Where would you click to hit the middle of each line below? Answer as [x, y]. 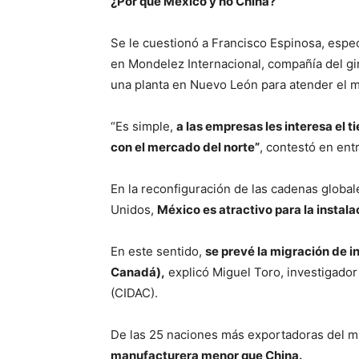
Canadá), [138, 272]
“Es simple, [143, 126]
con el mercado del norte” [185, 147]
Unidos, [134, 210]
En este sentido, [158, 251]
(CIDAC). [134, 293]
